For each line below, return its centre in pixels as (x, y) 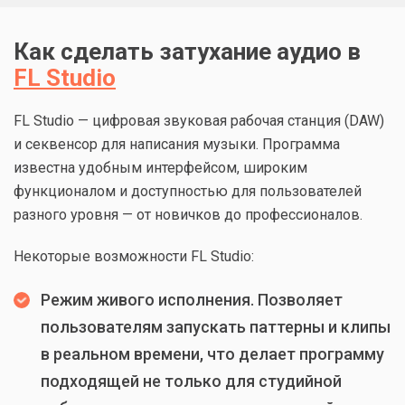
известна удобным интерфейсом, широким (160, 167)
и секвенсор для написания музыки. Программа (177, 144)
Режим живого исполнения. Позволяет (192, 299)
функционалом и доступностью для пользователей (188, 191)
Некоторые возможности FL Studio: (134, 256)
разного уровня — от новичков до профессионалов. (188, 214)
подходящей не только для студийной (191, 381)
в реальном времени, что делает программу (212, 353)
